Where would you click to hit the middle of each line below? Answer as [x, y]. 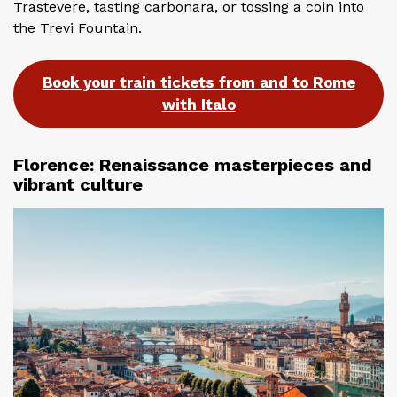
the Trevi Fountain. [78, 28]
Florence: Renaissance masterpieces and [193, 164]
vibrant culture [78, 184]
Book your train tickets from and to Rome [198, 83]
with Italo [198, 105]
